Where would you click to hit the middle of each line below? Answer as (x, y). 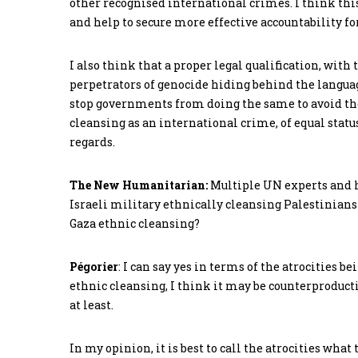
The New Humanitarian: (139, 185)
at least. (91, 305)
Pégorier (94, 267)
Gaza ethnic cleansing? (135, 224)
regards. (92, 142)
